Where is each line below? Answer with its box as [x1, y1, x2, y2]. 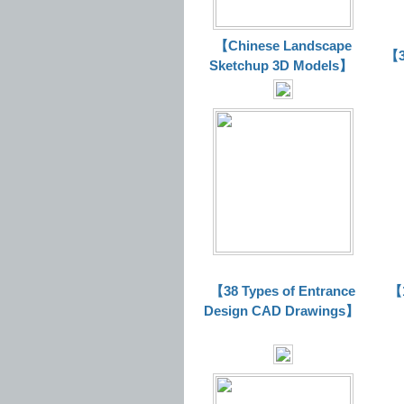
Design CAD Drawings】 [203, 303, 359, 318]
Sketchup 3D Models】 [209, 58, 353, 73]
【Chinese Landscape [214, 38, 352, 53]
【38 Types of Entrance [210, 283, 355, 298]
